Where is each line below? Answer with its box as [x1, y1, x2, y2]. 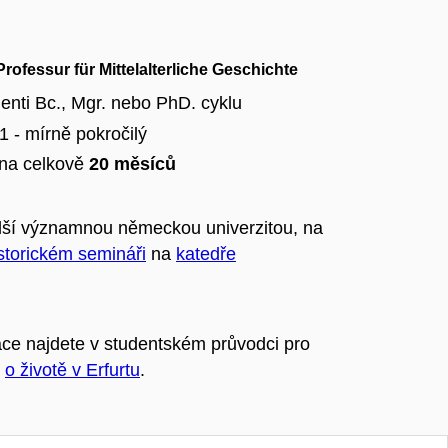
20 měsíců [89, 154, 176, 175]
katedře [176, 243, 236, 264]
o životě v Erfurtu [5, 359, 140, 380]
